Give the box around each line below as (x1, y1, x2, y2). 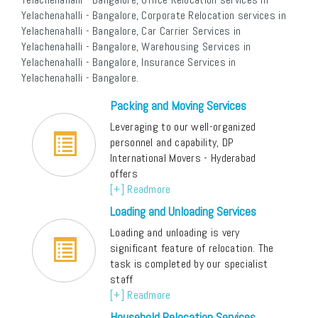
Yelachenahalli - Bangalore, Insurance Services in (21, 55, 236, 70)
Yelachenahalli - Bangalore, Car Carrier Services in (21, 23, 241, 39)
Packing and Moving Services (110, 97, 246, 114)
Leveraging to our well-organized (110, 119, 256, 135)
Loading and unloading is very (110, 225, 240, 241)
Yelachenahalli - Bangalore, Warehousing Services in (21, 39, 251, 55)
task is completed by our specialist (110, 256, 268, 272)
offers (110, 166, 138, 182)
